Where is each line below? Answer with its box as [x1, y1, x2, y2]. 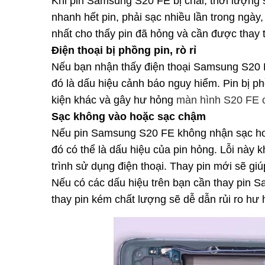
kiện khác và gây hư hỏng [51, 93, 176, 106]
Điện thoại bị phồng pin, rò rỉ [51, 44, 196, 56]
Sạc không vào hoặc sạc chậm [51, 110, 206, 122]
